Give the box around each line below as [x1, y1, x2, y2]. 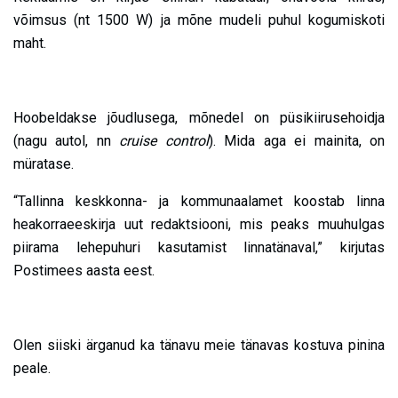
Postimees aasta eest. [13, 262, 155, 280]
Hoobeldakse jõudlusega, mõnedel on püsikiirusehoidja [13, 109, 385, 127]
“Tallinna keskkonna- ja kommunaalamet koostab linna [13, 193, 385, 211]
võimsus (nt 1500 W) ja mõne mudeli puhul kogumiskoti [13, 12, 385, 29]
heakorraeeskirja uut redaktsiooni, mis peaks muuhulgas [13, 216, 385, 234]
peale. [13, 360, 51, 378]
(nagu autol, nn [13, 132, 120, 150]
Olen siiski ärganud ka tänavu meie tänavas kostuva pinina [13, 337, 385, 354]
